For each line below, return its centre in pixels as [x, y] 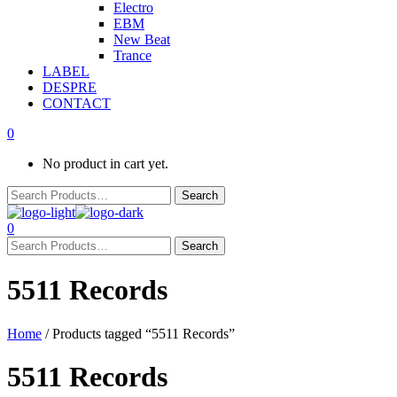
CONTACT [77, 103]
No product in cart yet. [105, 163]
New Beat [142, 39]
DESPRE [70, 87]
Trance [132, 55]
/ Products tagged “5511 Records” [138, 333]
